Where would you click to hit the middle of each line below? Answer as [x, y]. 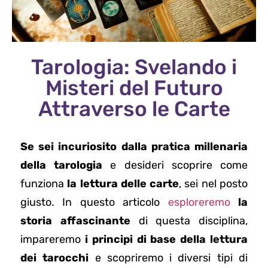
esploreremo [199, 202]
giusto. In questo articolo [94, 202]
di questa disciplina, [189, 220]
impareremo [53, 239]
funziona [44, 183]
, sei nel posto [214, 183]
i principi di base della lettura [166, 239]
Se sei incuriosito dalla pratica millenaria [134, 146]
